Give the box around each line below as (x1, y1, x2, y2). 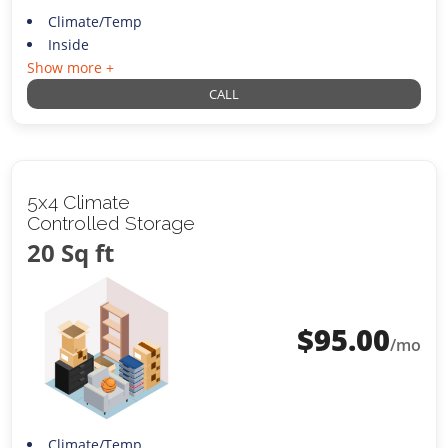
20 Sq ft (27, 235, 115, 269)
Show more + (27, 57, 115, 77)
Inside (47, 34, 89, 54)
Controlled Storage (27, 211, 196, 234)
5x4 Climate (27, 190, 131, 213)
